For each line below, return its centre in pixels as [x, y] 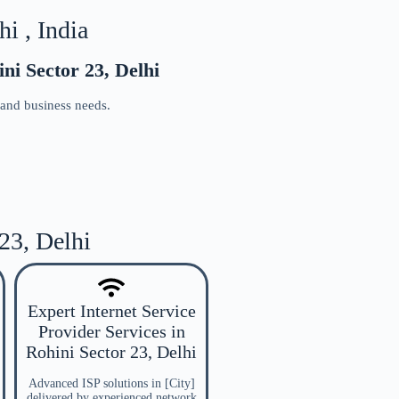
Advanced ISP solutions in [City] [111, 383]
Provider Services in [111, 331]
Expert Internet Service [111, 311]
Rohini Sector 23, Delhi [111, 352]
